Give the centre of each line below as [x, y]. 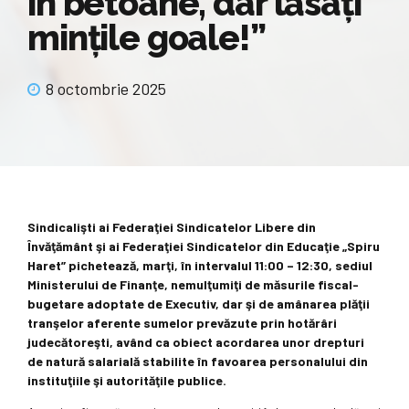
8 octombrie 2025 [106, 89]
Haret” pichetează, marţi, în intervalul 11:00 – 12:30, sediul [200, 266]
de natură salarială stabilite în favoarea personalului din [198, 362]
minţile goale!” [147, 37]
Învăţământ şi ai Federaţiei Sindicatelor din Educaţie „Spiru [204, 246]
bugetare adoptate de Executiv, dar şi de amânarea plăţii [199, 304]
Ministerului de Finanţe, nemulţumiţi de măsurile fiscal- [193, 285]
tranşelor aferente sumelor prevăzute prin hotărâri [182, 323]
